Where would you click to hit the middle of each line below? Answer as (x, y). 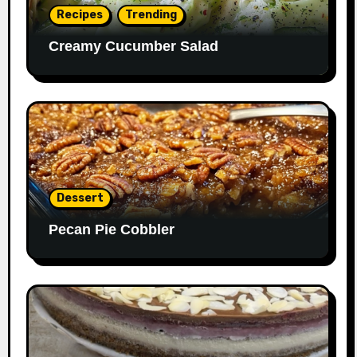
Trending (151, 14)
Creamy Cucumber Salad (133, 46)
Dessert (80, 198)
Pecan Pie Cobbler (111, 229)
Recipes (79, 14)
